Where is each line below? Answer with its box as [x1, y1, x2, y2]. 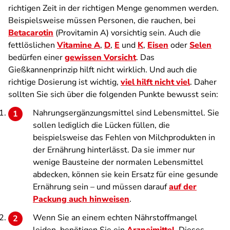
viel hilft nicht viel [121, 76, 190, 88]
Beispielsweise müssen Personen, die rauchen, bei [8, 15, 196, 26]
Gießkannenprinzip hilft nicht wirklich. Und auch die [8, 64, 197, 75]
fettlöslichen [8, 40, 57, 51]
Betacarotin [8, 27, 53, 39]
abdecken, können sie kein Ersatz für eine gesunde [33, 169, 218, 180]
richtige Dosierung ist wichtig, [8, 76, 121, 88]
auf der [169, 181, 197, 193]
